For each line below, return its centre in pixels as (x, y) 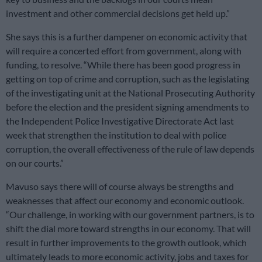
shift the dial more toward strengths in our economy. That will (128, 228)
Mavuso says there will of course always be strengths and (120, 186)
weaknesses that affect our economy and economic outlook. (125, 200)
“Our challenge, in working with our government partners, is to (130, 214)
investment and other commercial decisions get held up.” (118, 13)
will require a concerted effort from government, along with (124, 50)
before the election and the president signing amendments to (127, 106)
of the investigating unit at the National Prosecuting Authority (130, 92)
